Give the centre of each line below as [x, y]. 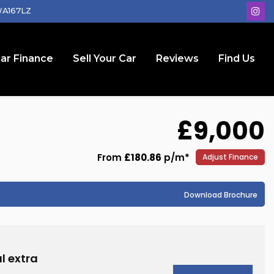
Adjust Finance [230, 157]
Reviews [177, 58]
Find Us [237, 58]
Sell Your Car [105, 58]
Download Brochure [221, 195]
